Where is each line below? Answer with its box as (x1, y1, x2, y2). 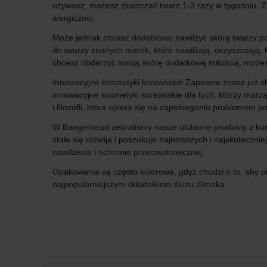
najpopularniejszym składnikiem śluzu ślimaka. (52, 179, 227, 189)
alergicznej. (52, 13, 95, 23)
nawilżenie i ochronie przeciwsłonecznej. (52, 147, 204, 157)
